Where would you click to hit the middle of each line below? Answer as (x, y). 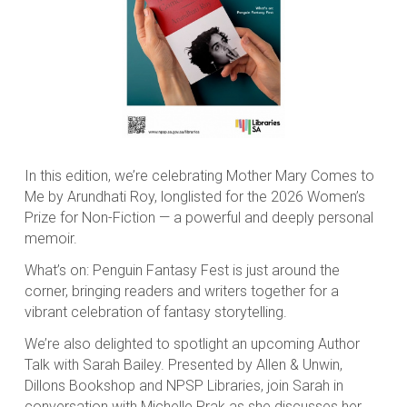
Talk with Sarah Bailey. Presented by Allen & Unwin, (183, 365)
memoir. (50, 239)
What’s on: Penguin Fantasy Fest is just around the (182, 271)
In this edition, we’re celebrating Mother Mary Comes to (199, 176)
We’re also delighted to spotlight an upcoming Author (192, 344)
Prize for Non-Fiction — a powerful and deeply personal (199, 218)
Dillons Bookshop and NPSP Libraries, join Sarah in (184, 386)
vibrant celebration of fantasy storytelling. (155, 313)
